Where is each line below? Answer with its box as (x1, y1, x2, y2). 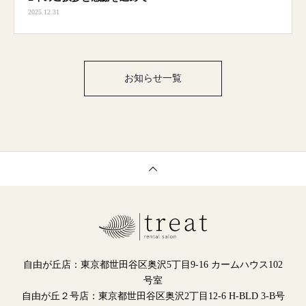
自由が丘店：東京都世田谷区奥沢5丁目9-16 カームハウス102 (23, 260, 283, 270)
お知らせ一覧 (124, 73, 182, 83)
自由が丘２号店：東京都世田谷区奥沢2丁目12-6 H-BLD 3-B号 (21, 291, 285, 301)
